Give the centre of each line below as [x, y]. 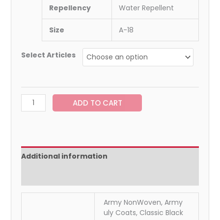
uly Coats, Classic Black [144, 212]
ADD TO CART [97, 103]
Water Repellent [146, 8]
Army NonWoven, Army [143, 202]
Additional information [64, 156]
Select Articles [48, 55]
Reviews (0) [43, 176]
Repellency [70, 8]
